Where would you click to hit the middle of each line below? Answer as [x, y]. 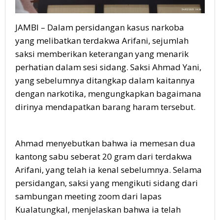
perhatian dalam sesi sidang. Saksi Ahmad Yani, [108, 67]
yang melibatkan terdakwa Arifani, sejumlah [102, 40]
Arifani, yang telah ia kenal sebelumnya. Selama [109, 169]
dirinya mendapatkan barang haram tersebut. [105, 107]
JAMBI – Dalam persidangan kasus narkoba [100, 27]
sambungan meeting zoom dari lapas [88, 196]
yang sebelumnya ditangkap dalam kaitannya [105, 80]
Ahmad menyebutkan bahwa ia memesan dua [105, 143]
